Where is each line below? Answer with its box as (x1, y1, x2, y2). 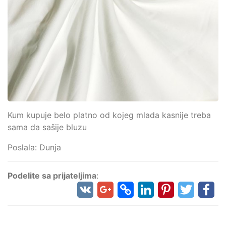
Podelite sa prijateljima (8, 170, 96, 181)
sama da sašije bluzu (8, 122, 87, 132)
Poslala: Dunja (8, 142, 61, 152)
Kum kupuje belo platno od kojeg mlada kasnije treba (8, 109, 211, 120)
